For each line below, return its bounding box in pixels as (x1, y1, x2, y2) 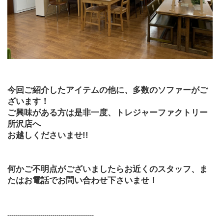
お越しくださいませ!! (7, 131, 88, 140)
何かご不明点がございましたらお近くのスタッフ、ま (7, 165, 208, 174)
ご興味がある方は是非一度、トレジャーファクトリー (7, 108, 208, 118)
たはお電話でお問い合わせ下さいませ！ (7, 176, 158, 186)
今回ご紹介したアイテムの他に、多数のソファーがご (7, 85, 208, 95)
